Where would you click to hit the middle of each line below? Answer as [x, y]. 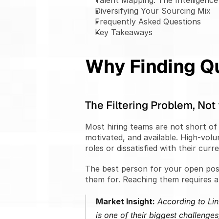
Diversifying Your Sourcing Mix [153, 11]
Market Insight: [125, 201]
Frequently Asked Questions [148, 22]
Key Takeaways [123, 32]
